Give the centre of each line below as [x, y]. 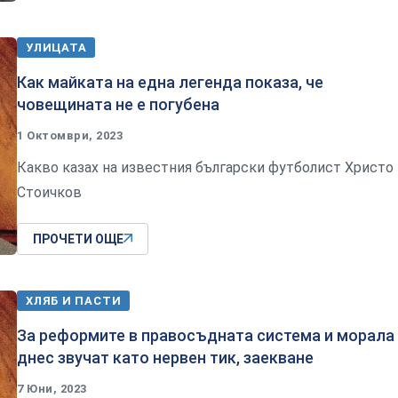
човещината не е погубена [118, 105]
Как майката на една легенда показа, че [170, 83]
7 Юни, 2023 [52, 389]
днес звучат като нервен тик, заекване [165, 358]
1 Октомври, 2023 [70, 136]
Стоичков [49, 193]
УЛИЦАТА [56, 48]
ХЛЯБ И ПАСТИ [74, 301]
